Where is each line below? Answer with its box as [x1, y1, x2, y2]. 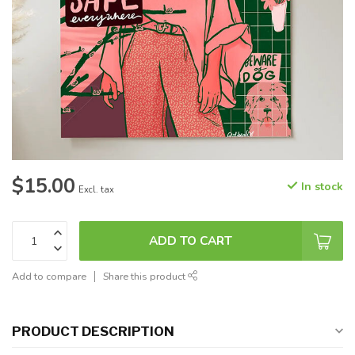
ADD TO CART [149, 232, 232, 249]
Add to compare [12, 269, 86, 283]
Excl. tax [78, 184, 114, 196]
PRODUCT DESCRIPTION [12, 323, 174, 339]
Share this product [103, 269, 188, 283]
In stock [298, 179, 343, 194]
